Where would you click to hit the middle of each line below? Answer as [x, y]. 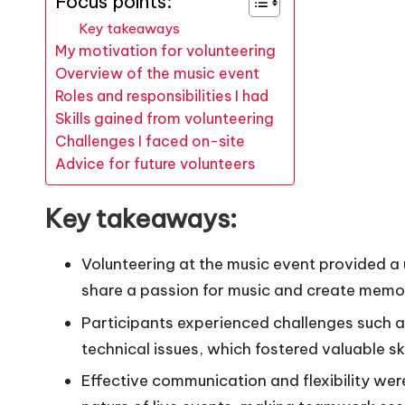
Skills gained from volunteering [165, 119]
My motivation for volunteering [165, 51]
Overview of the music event [157, 74]
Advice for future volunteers [155, 164]
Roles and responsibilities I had [162, 96]
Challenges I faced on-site [150, 141]
